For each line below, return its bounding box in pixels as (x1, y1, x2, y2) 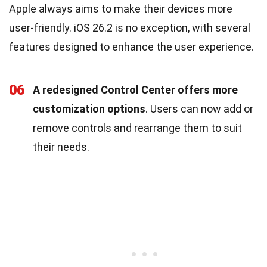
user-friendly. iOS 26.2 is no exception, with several (9, 21, 250, 34)
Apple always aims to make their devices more (9, 2, 232, 15)
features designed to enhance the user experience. (9, 40, 254, 53)
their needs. (33, 140, 89, 153)
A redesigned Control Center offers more (33, 83, 238, 96)
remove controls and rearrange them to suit (33, 121, 242, 134)
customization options (33, 102, 145, 115)
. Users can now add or (145, 102, 253, 115)
